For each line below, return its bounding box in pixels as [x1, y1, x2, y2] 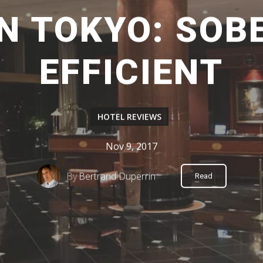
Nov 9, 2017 [106, 139, 157, 153]
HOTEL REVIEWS [97, 110, 161, 122]
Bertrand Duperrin [78, 169, 156, 183]
